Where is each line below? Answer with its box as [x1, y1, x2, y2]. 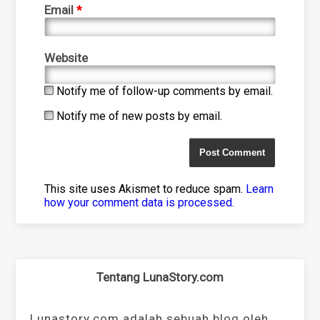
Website [44, 50, 89, 65]
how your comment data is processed [44, 195, 233, 209]
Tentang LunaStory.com [96, 269, 224, 284]
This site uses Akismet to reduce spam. [44, 181, 246, 196]
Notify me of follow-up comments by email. [56, 84, 274, 98]
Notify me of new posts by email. [56, 109, 223, 123]
